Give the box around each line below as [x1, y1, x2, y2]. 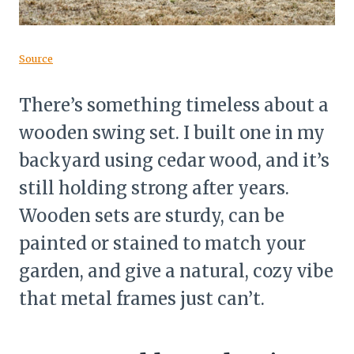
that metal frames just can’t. [19, 288, 265, 311]
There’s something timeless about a [19, 94, 329, 117]
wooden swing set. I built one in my [19, 122, 325, 145]
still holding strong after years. [19, 177, 289, 200]
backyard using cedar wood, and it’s [19, 149, 330, 172]
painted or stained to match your [19, 232, 306, 255]
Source [19, 52, 53, 66]
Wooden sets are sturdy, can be [19, 205, 284, 228]
